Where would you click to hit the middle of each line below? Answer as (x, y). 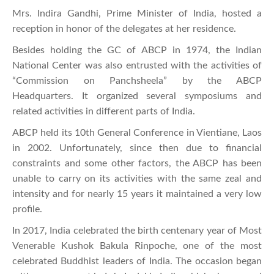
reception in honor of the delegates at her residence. (124, 28)
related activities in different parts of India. (104, 111)
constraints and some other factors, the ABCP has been (137, 163)
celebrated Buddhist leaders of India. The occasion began (137, 261)
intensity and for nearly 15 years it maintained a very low (137, 194)
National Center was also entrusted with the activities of (137, 65)
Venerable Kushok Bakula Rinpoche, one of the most (137, 246)
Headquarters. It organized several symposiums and (137, 96)
